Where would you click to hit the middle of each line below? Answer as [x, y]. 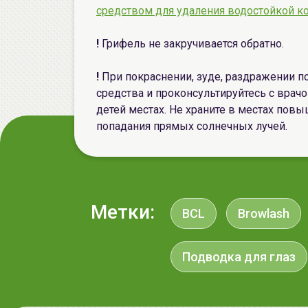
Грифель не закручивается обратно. [194, 44]
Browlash [264, 213]
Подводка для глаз [239, 257]
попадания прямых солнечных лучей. [192, 126]
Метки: [123, 212]
